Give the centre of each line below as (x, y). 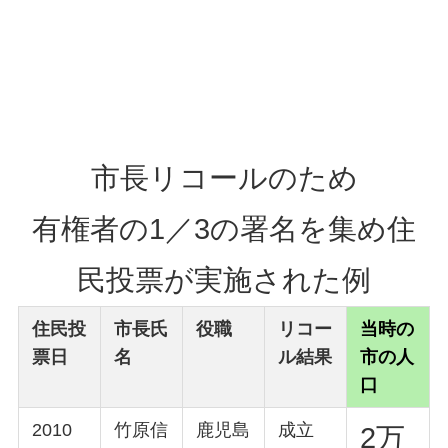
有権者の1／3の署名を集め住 (224, 229)
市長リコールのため (224, 178)
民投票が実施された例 (224, 280)
